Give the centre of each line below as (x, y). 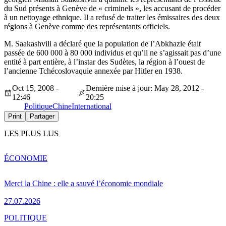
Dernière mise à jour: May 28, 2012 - (145, 88)
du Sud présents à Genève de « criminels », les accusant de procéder (112, 9)
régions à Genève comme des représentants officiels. (89, 27)
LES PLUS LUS (31, 134)
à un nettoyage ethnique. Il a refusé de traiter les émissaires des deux (112, 18)
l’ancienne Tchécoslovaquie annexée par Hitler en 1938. (93, 71)
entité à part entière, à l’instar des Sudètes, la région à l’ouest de (104, 62)
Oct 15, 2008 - (35, 88)
